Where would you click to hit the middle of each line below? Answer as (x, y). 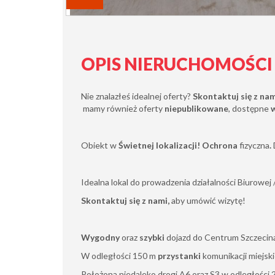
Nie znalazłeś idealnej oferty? (137, 96)
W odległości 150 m (119, 256)
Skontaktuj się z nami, (125, 200)
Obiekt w (100, 145)
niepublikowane (196, 108)
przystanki (179, 256)
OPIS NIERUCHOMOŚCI (177, 64)
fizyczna (254, 145)
